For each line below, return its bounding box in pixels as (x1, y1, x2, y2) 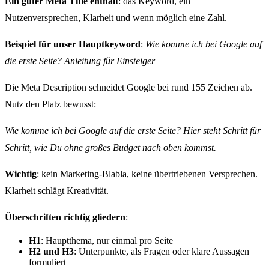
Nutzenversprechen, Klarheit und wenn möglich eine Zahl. (5, 12, 227, 23)
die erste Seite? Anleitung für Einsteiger (5, 55, 155, 66)
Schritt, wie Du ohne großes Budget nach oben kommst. (5, 142, 216, 153)
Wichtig (5, 168, 37, 179)
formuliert (29, 256, 66, 267)
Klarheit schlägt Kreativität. (5, 185, 109, 196)
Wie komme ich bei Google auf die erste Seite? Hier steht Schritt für (5, 125, 261, 136)
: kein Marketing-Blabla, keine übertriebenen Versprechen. (37, 168, 258, 179)
